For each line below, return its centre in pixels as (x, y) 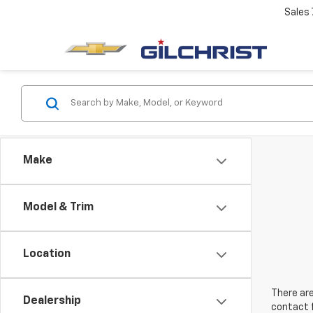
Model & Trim (58, 208)
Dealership (52, 301)
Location (47, 254)
